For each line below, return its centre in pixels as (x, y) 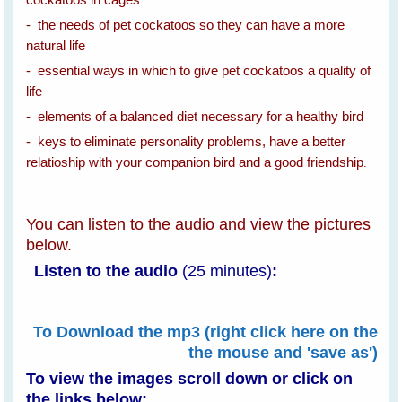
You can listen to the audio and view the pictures (199, 224)
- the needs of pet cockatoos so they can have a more (186, 24)
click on (321, 378)
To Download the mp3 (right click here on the (205, 332)
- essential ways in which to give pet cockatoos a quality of (199, 70)
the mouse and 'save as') (283, 352)
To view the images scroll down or (157, 378)
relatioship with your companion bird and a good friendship (195, 162)
